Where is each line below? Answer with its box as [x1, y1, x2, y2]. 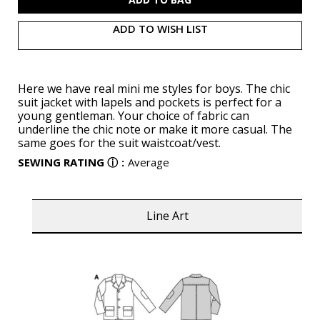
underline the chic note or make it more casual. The [18, 121, 292, 137]
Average [128, 154, 169, 169]
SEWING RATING [18, 154, 104, 169]
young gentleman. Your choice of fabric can [18, 107, 249, 124]
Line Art [146, 208, 189, 224]
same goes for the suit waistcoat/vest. [18, 134, 221, 151]
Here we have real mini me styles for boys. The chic [18, 80, 290, 96]
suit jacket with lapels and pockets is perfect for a [18, 94, 281, 110]
